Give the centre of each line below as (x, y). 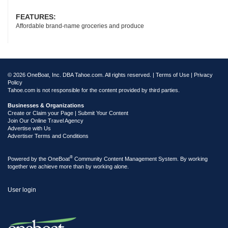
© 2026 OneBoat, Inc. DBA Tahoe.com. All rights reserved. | (82, 75)
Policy (15, 82)
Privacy (203, 75)
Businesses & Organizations (46, 105)
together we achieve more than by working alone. (68, 166)
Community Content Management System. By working (140, 159)
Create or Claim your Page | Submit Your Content (68, 113)
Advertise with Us (29, 128)
